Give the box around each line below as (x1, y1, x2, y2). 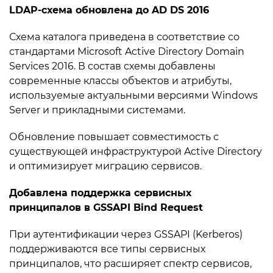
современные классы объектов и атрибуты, (9, 75, 232, 87)
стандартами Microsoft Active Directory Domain (9, 46, 244, 57)
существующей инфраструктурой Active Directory (9, 146, 262, 157)
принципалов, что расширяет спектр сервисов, (9, 258, 252, 269)
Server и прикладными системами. (9, 104, 185, 116)
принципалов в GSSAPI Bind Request (9, 202, 203, 213)
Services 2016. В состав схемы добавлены (9, 60, 216, 72)
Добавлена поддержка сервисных (9, 187, 191, 199)
